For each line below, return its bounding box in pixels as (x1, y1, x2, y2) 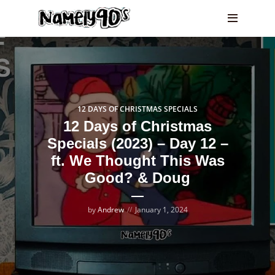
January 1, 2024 (134, 204, 188, 215)
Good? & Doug (85, 169, 190, 186)
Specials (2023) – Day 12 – (47, 135, 228, 152)
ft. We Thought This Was (50, 152, 225, 169)
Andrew (97, 204, 124, 215)
